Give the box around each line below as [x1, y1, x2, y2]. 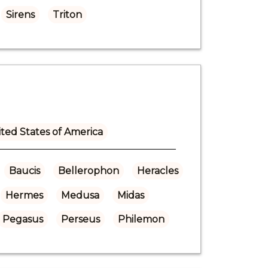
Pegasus [2, 213, 43, 225]
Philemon [117, 213, 165, 225]
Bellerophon [57, 165, 119, 176]
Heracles [136, 165, 178, 176]
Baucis [8, 165, 40, 176]
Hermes [5, 189, 43, 201]
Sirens [5, 8, 35, 20]
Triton [52, 8, 82, 20]
